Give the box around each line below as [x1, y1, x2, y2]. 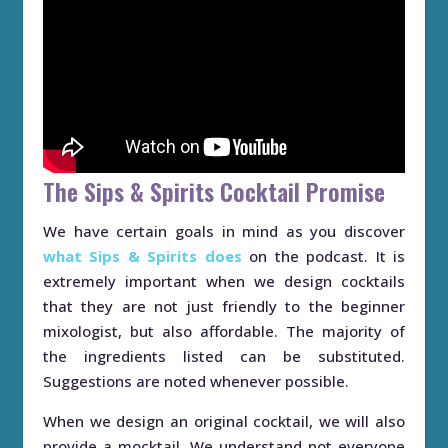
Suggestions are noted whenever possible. [43, 370, 349, 391]
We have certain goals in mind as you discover [43, 220, 405, 241]
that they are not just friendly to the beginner [43, 295, 405, 316]
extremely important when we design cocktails [43, 270, 405, 291]
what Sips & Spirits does [43, 245, 242, 266]
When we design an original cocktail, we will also [43, 410, 405, 431]
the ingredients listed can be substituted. [43, 345, 405, 366]
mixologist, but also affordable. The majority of [43, 320, 405, 341]
